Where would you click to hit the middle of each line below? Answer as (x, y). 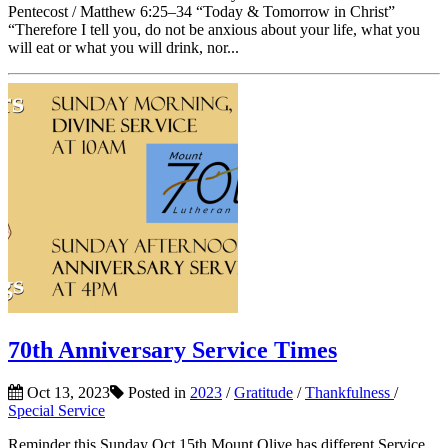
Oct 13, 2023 (66, 392)
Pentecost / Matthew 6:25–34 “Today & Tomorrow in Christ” (201, 11)
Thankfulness (349, 392)
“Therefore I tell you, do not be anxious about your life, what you (214, 29)
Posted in (157, 392)
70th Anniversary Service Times (172, 349)
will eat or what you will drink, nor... (123, 47)
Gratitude (263, 392)
